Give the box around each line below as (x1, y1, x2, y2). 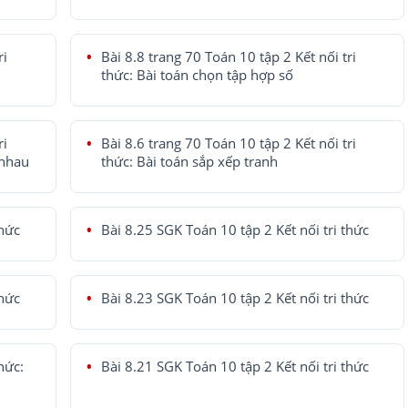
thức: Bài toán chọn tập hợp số (100, 66, 293, 84)
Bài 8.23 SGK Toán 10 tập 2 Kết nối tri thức (100, 289, 369, 307)
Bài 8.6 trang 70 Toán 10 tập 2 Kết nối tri (100, 134, 356, 152)
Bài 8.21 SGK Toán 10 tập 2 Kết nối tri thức (100, 357, 369, 375)
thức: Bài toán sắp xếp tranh (100, 152, 278, 170)
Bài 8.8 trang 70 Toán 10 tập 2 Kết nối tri (100, 47, 356, 66)
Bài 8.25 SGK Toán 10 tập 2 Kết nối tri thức (100, 220, 369, 239)
